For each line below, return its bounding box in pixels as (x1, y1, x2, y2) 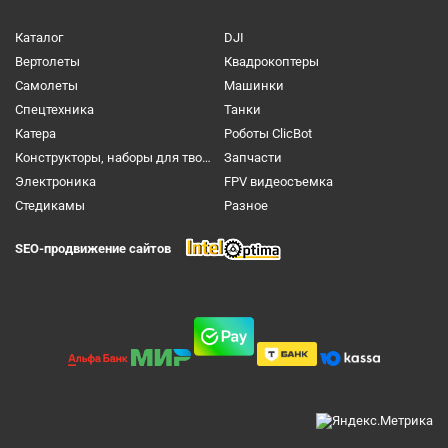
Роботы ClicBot (224, 126, 312, 141)
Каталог (15, 30, 63, 45)
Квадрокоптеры (224, 54, 319, 69)
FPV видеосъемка (224, 174, 333, 189)
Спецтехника (15, 102, 94, 117)
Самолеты (15, 78, 78, 93)
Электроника (15, 174, 96, 189)
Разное (224, 198, 268, 213)
